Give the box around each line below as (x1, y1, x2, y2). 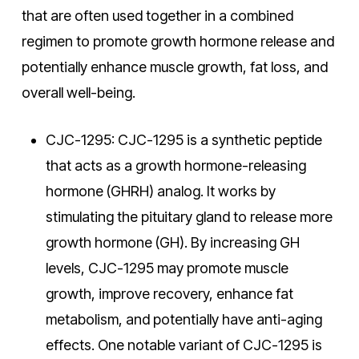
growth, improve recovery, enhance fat (45, 285, 293, 302)
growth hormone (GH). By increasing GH (45, 234, 300, 251)
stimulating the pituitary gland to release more (45, 208, 333, 225)
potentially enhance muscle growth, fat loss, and (21, 58, 328, 75)
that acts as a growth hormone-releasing (45, 157, 306, 174)
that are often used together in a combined (21, 7, 293, 24)
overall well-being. (21, 84, 135, 101)
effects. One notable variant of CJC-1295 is (45, 337, 322, 353)
